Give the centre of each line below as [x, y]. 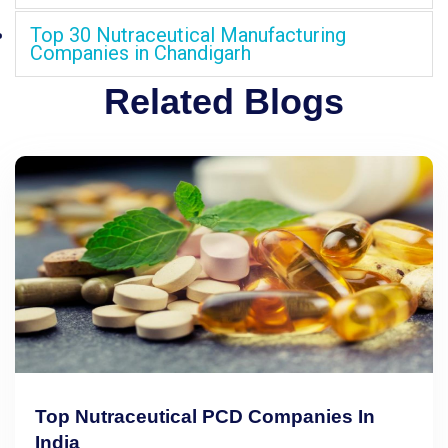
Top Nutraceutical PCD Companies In [205, 416]
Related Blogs [224, 101]
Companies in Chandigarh [140, 52]
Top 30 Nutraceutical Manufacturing [188, 34]
